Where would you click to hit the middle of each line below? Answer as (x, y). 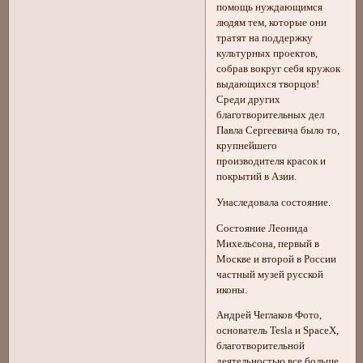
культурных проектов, (267, 54)
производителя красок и (271, 162)
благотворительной (261, 346)
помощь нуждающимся (270, 8)
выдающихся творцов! (268, 85)
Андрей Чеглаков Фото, (269, 316)
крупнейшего (247, 146)
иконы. (232, 290)
